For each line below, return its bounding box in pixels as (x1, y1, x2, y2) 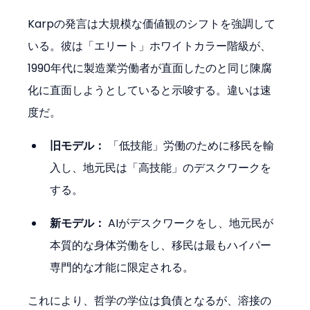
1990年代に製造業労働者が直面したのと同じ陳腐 (28, 60, 273, 77)
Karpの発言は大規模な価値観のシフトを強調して (28, 16, 276, 33)
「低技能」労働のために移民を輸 (105, 138, 275, 154)
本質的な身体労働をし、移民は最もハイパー (50, 237, 272, 254)
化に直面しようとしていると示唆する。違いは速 (28, 82, 272, 99)
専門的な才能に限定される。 (50, 259, 194, 276)
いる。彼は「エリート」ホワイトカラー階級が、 (28, 38, 272, 55)
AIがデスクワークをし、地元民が (105, 215, 274, 232)
